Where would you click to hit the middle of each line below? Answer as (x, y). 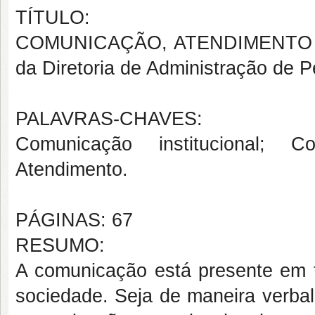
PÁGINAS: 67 (74, 220)
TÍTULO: (53, 18)
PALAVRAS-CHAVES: (109, 119)
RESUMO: (60, 245)
